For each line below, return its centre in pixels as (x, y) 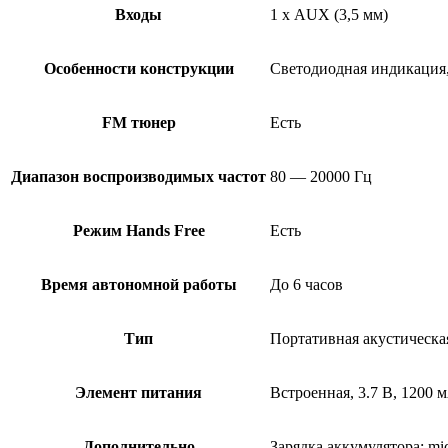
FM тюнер (138, 123)
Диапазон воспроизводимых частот (138, 177)
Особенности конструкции (138, 69)
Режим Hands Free (138, 231)
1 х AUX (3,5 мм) (329, 15)
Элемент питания (138, 393)
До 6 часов (306, 285)
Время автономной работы (138, 285)
